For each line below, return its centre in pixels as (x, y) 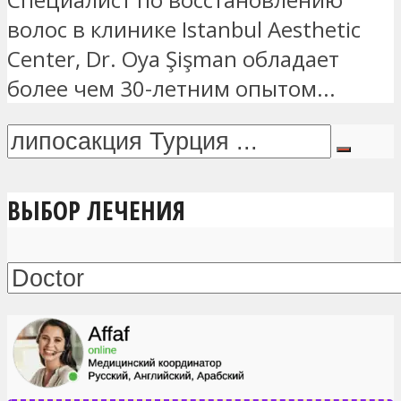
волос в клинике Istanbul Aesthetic (184, 29)
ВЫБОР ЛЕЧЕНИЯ (96, 210)
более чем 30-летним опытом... (171, 88)
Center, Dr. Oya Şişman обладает (173, 59)
